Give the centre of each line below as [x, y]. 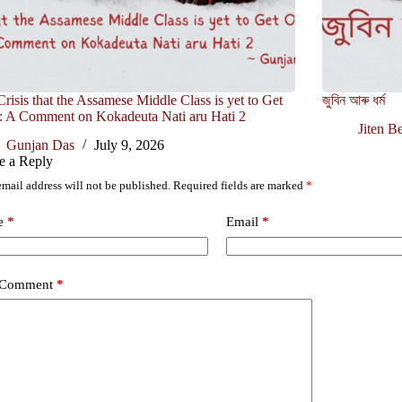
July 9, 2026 [129, 145]
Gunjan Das [40, 145]
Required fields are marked [239, 186]
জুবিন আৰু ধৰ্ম [354, 100]
